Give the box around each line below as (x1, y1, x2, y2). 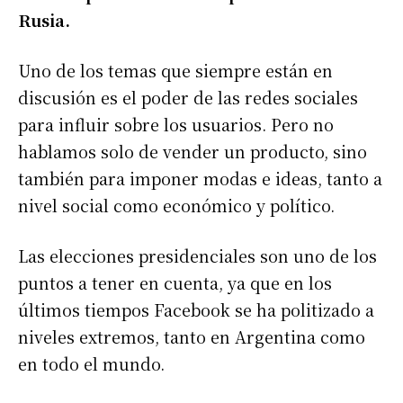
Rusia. (18, 8, 70, 32)
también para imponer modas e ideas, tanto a (18, 166, 382, 191)
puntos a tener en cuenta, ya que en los (18, 271, 332, 295)
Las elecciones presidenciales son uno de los (18, 244, 377, 268)
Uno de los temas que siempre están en (18, 58, 333, 83)
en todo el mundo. (18, 352, 165, 376)
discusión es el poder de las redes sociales (18, 85, 358, 110)
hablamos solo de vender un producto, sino (18, 139, 367, 164)
